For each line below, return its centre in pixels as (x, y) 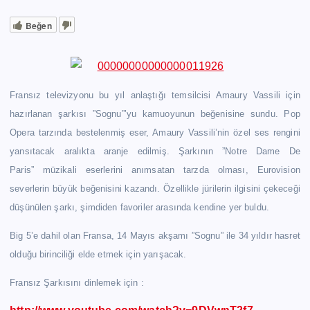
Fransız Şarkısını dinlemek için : (77, 283)
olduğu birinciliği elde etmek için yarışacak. (98, 255)
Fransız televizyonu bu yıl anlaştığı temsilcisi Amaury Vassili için (155, 95)
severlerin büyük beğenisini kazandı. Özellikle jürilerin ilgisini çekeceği (155, 188)
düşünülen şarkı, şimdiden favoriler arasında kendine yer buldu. (139, 207)
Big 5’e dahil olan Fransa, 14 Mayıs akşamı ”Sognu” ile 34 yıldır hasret (155, 236)
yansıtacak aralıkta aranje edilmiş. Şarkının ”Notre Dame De (155, 151)
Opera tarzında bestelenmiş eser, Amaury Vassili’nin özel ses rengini (155, 132)
